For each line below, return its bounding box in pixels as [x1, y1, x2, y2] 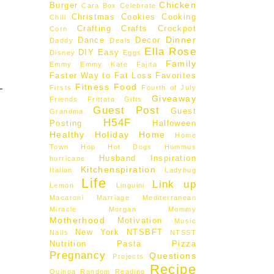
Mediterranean [142, 193, 197, 201]
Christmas [71, 12, 116, 21]
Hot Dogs [108, 143, 152, 150]
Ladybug [165, 166, 196, 174]
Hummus [164, 143, 196, 150]
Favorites [155, 71, 196, 80]
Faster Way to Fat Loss [50, 71, 152, 80]
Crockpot [157, 24, 196, 33]
